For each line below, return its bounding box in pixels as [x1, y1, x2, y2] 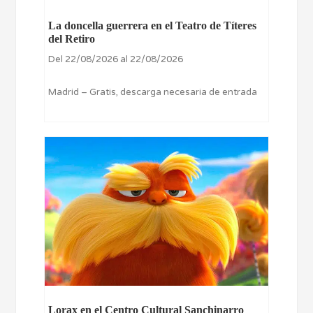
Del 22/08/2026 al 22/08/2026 [48, 53, 184, 65]
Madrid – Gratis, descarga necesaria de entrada [48, 86, 258, 98]
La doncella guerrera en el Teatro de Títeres [48, 19, 257, 31]
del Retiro [48, 32, 96, 45]
